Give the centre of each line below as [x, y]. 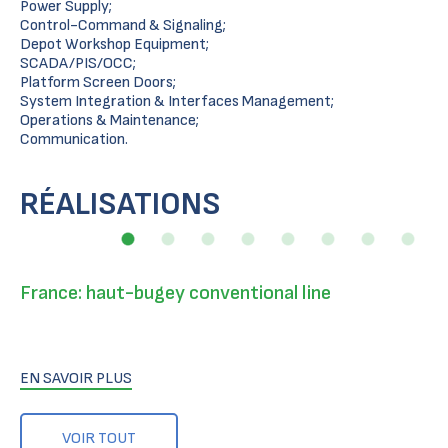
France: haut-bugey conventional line [175, 293]
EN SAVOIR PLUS [76, 378]
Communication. [74, 139]
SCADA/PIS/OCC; [78, 63]
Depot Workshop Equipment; [114, 44]
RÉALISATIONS [120, 204]
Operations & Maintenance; [109, 120]
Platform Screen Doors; [98, 82]
